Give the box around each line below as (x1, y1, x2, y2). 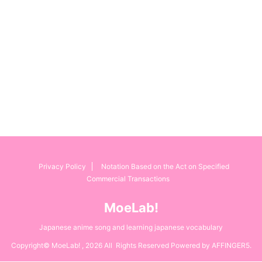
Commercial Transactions (87, 174, 170, 183)
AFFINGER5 (211, 241, 250, 250)
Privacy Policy (39, 162, 86, 171)
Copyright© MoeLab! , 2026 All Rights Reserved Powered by (11, 241, 212, 250)
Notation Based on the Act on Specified (101, 162, 229, 171)
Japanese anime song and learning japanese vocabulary (39, 223, 223, 232)
